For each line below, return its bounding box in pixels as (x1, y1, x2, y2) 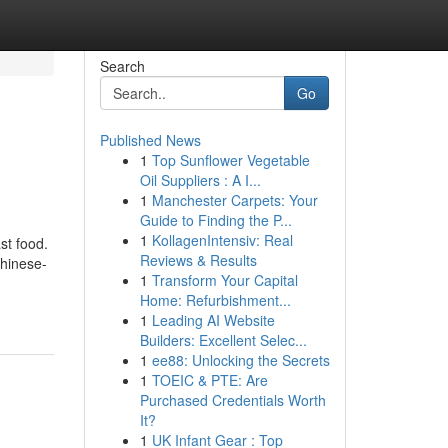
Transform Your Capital (151, 270, 298, 290)
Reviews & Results (139, 250, 257, 270)
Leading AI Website (151, 310, 275, 330)
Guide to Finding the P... (139, 210, 292, 230)
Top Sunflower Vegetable (151, 150, 310, 170)
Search (99, 56, 145, 76)
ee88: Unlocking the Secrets (151, 350, 330, 370)
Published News (99, 130, 201, 150)
